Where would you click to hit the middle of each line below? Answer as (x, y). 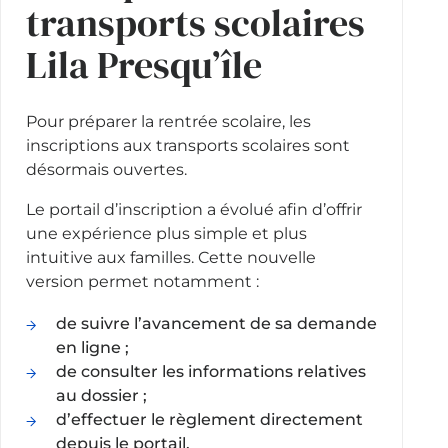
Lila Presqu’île (143, 65)
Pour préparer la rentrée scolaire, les (168, 122)
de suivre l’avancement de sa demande (216, 324)
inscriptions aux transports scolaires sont (187, 146)
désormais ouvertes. (106, 170)
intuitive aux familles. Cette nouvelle (170, 258)
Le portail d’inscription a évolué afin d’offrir (193, 210)
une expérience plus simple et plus (166, 234)
